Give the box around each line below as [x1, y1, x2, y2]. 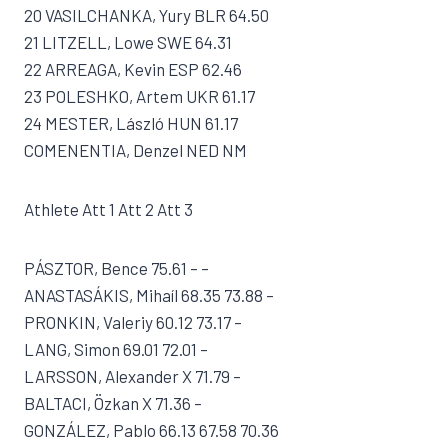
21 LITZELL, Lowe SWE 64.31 [24, 32, 232, 52]
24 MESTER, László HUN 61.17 [24, 113, 238, 133]
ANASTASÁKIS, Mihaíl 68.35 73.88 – [24, 285, 274, 305]
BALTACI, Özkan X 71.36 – [24, 393, 202, 413]
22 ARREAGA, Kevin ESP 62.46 [24, 59, 242, 79]
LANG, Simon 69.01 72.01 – [24, 339, 208, 359]
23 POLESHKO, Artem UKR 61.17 [24, 86, 255, 106]
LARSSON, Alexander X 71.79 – [24, 366, 241, 386]
